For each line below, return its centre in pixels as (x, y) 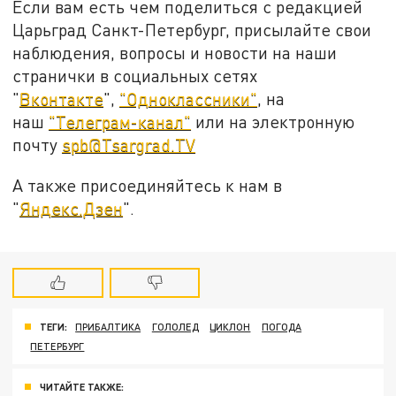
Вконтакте (62, 98)
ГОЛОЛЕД (175, 327)
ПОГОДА (282, 327)
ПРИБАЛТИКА (108, 327)
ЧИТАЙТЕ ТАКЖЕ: (82, 387)
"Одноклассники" (189, 98)
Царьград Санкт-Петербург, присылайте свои (192, 29)
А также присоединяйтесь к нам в (148, 185)
